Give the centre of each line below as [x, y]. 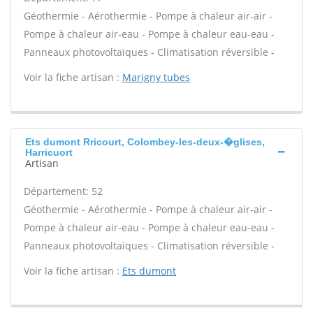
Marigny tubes [156, 77]
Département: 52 [63, 191]
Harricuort [49, 152]
